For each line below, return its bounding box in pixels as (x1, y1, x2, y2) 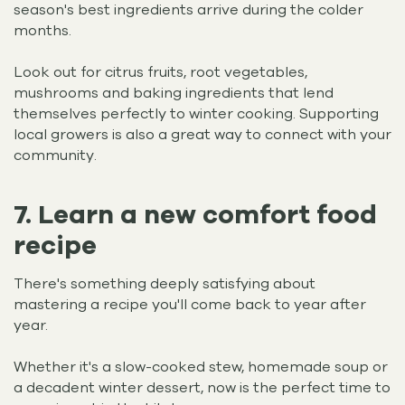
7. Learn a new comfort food (14, 196, 377, 232)
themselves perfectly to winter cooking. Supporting (14, 103, 379, 124)
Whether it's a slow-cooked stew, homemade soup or (14, 357, 388, 378)
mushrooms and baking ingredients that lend (14, 82, 334, 103)
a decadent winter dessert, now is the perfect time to (14, 378, 391, 399)
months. (14, 20, 75, 41)
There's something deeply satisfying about (14, 274, 316, 295)
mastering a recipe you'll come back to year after (14, 295, 366, 316)
